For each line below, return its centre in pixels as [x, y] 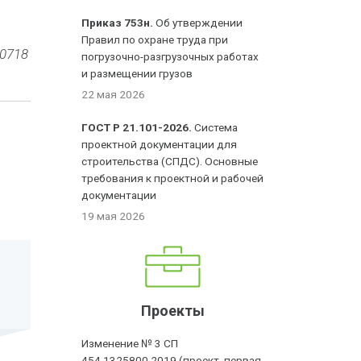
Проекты [173, 311]
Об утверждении [198, 23]
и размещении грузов [137, 73]
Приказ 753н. [118, 23]
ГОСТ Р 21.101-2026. [137, 127]
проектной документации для [160, 144]
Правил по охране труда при [155, 39]
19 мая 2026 [114, 216]
